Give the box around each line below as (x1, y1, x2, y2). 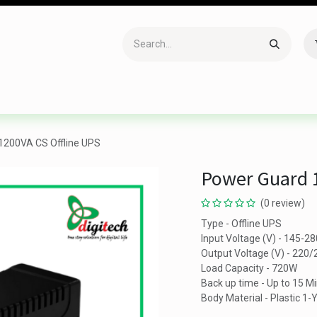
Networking (225, 92, 278, 104)
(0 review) (260, 197, 305, 209)
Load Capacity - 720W (201, 263, 297, 274)
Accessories (18, 92, 74, 104)
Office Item (153, 92, 204, 104)
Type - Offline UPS (201, 218, 282, 229)
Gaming (96, 92, 132, 104)
